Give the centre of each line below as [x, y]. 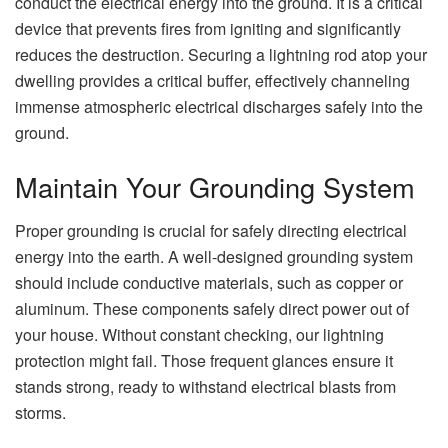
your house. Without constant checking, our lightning [199, 335]
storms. [40, 413]
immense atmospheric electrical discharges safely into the [219, 107]
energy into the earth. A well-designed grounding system [214, 257]
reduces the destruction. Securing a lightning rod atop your [221, 55]
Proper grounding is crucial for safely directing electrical [211, 231]
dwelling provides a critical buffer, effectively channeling [212, 81]
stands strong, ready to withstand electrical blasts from [205, 387]
